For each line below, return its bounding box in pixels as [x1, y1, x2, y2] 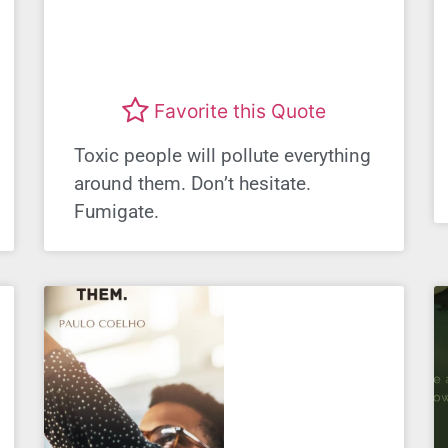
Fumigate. [74, 199, 159, 223]
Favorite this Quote [154, 99, 326, 124]
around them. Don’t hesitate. [74, 171, 311, 195]
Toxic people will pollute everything [74, 143, 371, 167]
